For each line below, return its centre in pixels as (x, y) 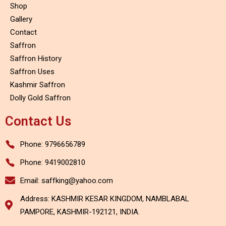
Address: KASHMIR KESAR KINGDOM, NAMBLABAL (105, 199)
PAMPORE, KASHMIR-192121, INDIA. (80, 212)
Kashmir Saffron (38, 84)
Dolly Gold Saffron (40, 98)
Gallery (21, 19)
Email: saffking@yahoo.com (67, 180)
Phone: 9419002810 (53, 162)
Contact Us (38, 121)
